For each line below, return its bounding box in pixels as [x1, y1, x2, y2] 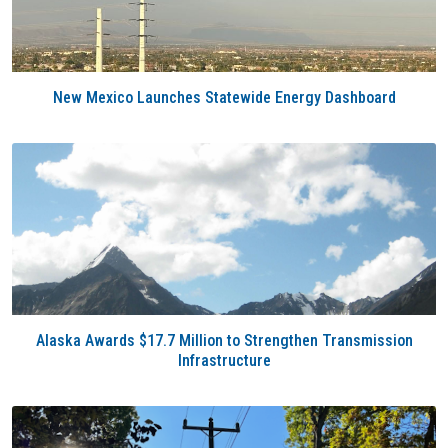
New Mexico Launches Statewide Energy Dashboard [52, 88, 396, 107]
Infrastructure [177, 351, 271, 370]
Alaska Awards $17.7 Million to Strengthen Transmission [35, 331, 413, 350]
